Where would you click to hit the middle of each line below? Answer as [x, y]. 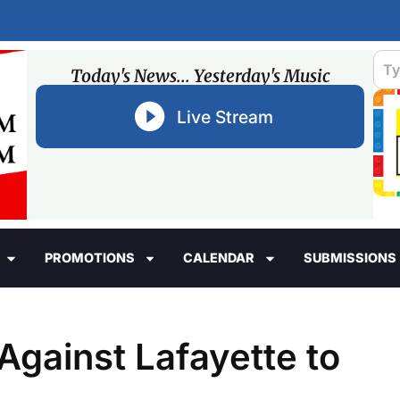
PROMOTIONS [89, 258]
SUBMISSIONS [350, 258]
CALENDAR [219, 258]
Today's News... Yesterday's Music [200, 76]
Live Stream [225, 117]
